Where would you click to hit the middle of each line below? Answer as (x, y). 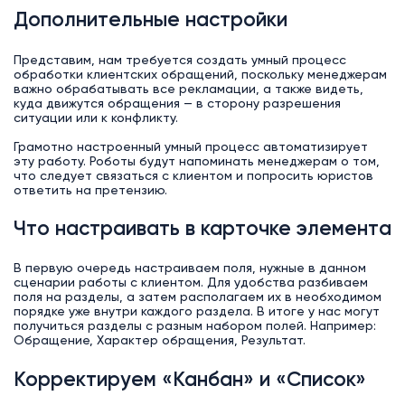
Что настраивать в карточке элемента (202, 230)
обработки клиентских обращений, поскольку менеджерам (200, 75)
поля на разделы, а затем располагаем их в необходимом (197, 298)
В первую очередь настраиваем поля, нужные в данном (189, 269)
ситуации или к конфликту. (95, 118)
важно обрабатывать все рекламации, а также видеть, (188, 89)
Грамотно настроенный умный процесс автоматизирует (190, 147)
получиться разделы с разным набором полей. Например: (194, 327)
